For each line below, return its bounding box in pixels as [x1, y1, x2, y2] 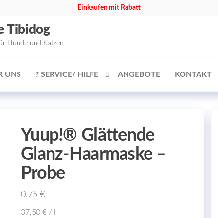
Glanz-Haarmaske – [21, 145, 166, 163]
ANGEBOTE [118, 71, 160, 78]
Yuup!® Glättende [21, 127, 155, 144]
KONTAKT [175, 71, 212, 78]
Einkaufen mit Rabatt [77, 4, 141, 11]
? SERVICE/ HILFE [36, 71, 98, 78]
